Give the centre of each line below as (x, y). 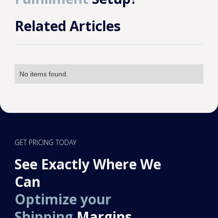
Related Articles (68, 26)
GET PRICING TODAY (45, 142)
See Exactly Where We (88, 164)
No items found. (44, 74)
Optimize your (63, 199)
